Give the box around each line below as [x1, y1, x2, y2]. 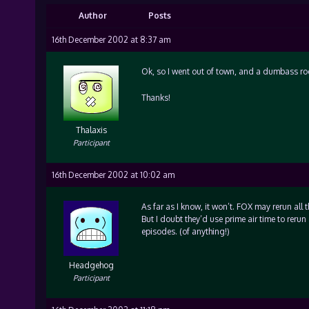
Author [79, 10, 107, 21]
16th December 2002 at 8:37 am [51, 34, 170, 45]
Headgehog [68, 260, 114, 270]
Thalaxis [75, 125, 107, 135]
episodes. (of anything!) [141, 226, 230, 237]
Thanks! [141, 92, 170, 103]
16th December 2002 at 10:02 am [51, 170, 175, 180]
